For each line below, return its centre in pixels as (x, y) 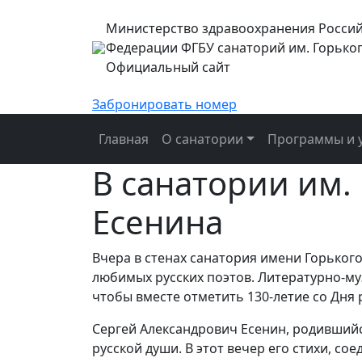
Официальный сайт (168, 67)
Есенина (158, 222)
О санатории (202, 139)
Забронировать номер (164, 105)
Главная (124, 139)
